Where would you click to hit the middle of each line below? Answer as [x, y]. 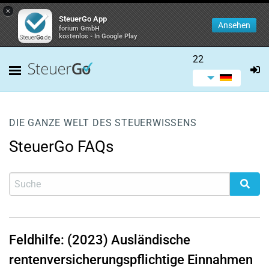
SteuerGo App [83, 19]
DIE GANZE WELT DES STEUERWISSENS [103, 123]
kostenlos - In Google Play [98, 36]
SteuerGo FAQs [61, 147]
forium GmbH [79, 29]
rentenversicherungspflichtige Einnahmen [131, 260]
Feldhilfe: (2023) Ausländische [100, 240]
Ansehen [234, 25]
